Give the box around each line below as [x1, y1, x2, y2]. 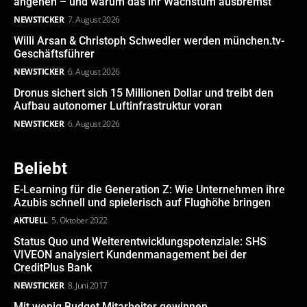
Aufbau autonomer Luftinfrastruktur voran [14, 99, 222, 113]
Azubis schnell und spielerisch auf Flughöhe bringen [14, 196, 271, 210]
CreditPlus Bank [14, 261, 92, 275]
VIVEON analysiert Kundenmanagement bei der [14, 248, 247, 262]
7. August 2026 [67, 14, 120, 26]
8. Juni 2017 [67, 280, 108, 292]
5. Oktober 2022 [51, 214, 108, 227]
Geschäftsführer [14, 47, 95, 61]
